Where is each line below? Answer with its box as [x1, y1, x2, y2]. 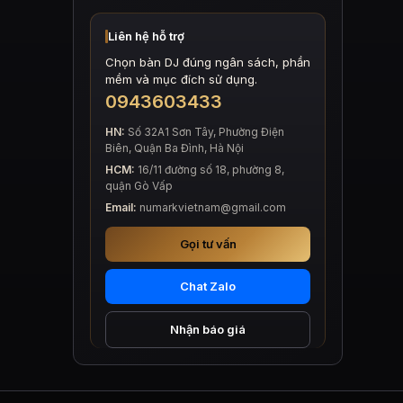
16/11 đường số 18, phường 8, [135, 163, 284, 176]
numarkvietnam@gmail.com [137, 201, 286, 214]
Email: [105, 201, 137, 214]
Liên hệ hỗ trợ [108, 29, 184, 43]
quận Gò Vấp [105, 179, 173, 193]
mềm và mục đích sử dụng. [105, 72, 257, 86]
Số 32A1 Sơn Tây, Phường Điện [125, 125, 284, 139]
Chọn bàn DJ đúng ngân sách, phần [105, 55, 310, 69]
